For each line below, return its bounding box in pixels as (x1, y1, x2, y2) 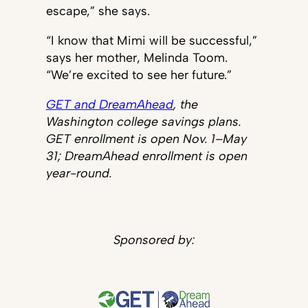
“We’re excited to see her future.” (45, 67, 232, 82)
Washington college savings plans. (45, 114, 241, 129)
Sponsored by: (113, 232, 195, 247)
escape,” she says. (45, 3, 150, 19)
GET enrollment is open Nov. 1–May (45, 131, 247, 146)
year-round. (45, 166, 112, 181)
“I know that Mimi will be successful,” (45, 33, 257, 48)
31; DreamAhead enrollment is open (45, 148, 247, 164)
